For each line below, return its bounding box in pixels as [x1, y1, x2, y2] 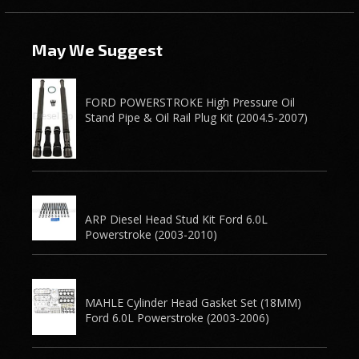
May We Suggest [32, 39, 163, 59]
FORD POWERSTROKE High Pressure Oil [85, 94, 296, 110]
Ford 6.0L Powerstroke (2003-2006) [85, 309, 270, 325]
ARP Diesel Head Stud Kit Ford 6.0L [85, 211, 268, 227]
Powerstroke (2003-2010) [85, 226, 218, 242]
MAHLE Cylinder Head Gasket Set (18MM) [85, 294, 302, 310]
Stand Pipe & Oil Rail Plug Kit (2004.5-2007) [85, 109, 309, 125]
